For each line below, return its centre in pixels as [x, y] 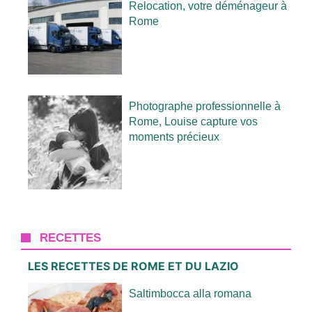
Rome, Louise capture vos [194, 121]
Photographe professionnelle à [205, 106]
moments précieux [174, 136]
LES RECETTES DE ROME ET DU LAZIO [133, 266]
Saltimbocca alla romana [190, 293]
